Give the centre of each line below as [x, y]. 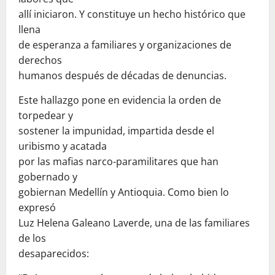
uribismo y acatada [63, 146]
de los [32, 238]
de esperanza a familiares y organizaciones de [125, 45]
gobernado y [48, 176]
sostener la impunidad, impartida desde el [116, 130]
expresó [37, 207]
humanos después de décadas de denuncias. [122, 75]
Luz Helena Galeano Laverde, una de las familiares [134, 223]
